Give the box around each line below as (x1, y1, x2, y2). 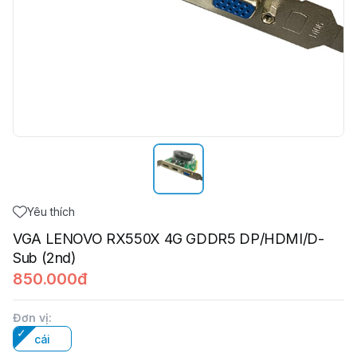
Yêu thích (27, 205, 75, 218)
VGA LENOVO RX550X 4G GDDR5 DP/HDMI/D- (13, 230, 324, 247)
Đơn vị (13, 311, 49, 324)
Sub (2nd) (13, 249, 76, 266)
